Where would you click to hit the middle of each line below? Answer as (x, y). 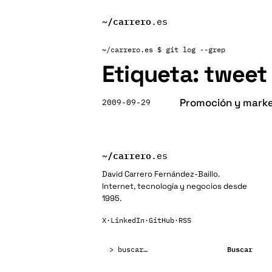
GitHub (161, 220)
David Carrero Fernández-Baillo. (161, 174)
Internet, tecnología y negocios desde (175, 186)
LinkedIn (127, 220)
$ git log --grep (191, 49)
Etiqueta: (153, 74)
